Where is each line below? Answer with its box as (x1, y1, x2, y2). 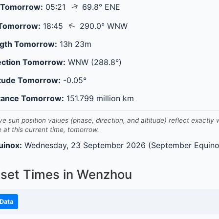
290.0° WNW (77, 21, 128, 31)
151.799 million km (64, 93, 134, 103)
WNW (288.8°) (68, 57, 122, 67)
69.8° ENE (80, 1, 120, 12)
